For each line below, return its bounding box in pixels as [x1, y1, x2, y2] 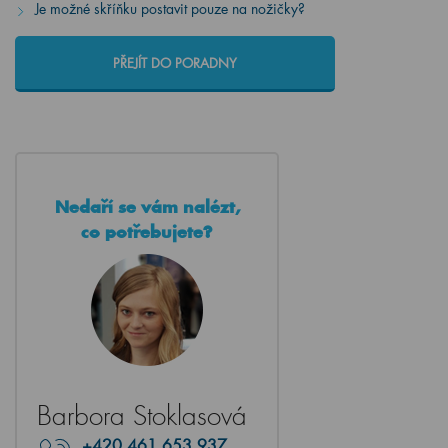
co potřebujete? [81, 221, 213, 243]
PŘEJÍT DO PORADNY [113, 54, 237, 72]
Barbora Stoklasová [37, 400, 247, 434]
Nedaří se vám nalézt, [54, 196, 240, 218]
